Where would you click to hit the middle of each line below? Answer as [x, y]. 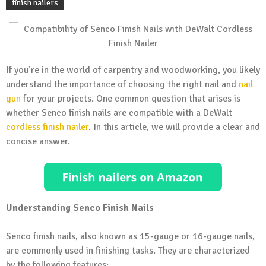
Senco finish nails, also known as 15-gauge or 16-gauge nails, [130, 236]
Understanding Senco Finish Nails [80, 208]
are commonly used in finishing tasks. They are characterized [128, 250]
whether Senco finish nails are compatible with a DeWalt [119, 113]
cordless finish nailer [47, 127]
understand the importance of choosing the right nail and [122, 84]
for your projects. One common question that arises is [131, 99]
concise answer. [38, 141]
